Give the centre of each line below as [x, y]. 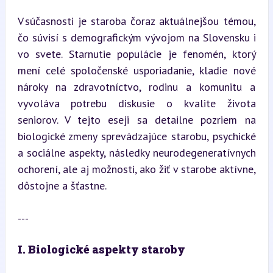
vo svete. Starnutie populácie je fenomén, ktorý [136, 54]
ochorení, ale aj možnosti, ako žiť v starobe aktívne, [136, 169]
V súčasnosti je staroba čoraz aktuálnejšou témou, [136, 21]
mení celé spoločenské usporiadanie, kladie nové [136, 70]
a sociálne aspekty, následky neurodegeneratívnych [136, 152]
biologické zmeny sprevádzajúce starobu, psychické [136, 136]
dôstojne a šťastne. [62, 185]
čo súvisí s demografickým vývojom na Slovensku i [136, 37]
